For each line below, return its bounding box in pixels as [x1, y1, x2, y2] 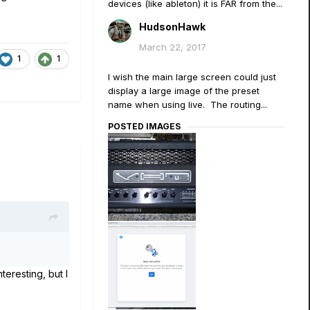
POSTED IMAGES [108, 121, 181, 131]
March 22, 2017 [139, 42, 206, 53]
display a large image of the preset [108, 85, 259, 96]
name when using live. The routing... [108, 99, 267, 110]
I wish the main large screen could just [108, 71, 276, 82]
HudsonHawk [139, 21, 206, 33]
